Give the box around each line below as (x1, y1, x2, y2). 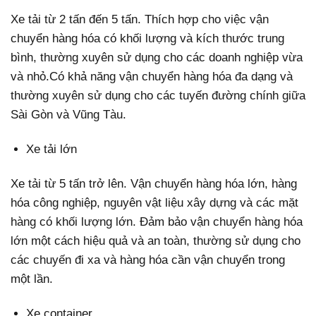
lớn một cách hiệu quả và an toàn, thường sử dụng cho (11, 234, 300, 248)
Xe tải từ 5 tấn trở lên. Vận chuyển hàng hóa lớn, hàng (11, 177, 297, 191)
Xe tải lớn (26, 142, 78, 157)
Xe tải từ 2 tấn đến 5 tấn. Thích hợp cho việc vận (11, 12, 269, 26)
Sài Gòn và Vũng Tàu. (11, 107, 126, 121)
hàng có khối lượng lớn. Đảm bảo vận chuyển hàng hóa (11, 215, 303, 229)
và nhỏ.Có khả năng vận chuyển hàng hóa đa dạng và (11, 69, 293, 83)
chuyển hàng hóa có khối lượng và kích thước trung (11, 31, 284, 45)
